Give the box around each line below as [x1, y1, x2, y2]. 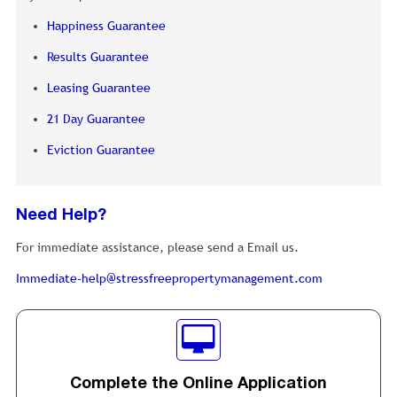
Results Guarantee [47, 50, 149, 65]
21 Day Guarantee [47, 112, 145, 127]
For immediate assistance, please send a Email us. [16, 240, 299, 255]
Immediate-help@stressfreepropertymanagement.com [16, 271, 323, 286]
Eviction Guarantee [47, 143, 155, 158]
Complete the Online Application [70, 377, 327, 393]
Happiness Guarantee [47, 19, 166, 34]
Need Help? [16, 208, 106, 224]
